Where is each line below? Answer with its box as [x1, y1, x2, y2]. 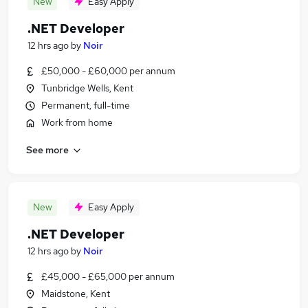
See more [26, 143, 69, 156]
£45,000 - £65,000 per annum [41, 270, 175, 283]
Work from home [41, 116, 113, 129]
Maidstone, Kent [41, 287, 110, 300]
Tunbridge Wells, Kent [41, 82, 133, 94]
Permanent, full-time [41, 99, 130, 111]
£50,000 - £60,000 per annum [41, 65, 175, 77]
